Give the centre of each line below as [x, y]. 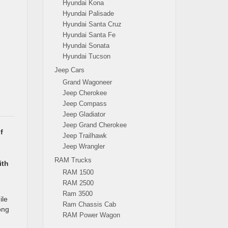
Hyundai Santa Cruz [92, 24]
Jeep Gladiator [84, 114]
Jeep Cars [69, 70]
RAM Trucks [73, 160]
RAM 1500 [78, 172]
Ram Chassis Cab [89, 204]
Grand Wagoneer [87, 82]
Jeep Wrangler [83, 146]
